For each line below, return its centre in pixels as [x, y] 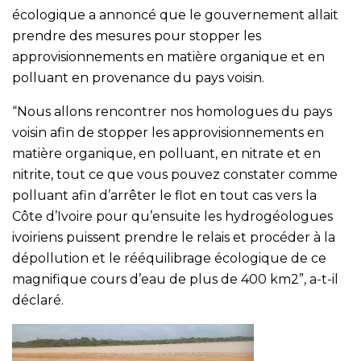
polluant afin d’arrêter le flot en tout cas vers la [164, 195]
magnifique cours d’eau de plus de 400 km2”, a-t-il [175, 279]
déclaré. [38, 300]
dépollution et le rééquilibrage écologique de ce [169, 258]
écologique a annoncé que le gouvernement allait [175, 15]
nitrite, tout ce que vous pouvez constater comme [175, 174]
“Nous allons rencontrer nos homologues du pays [172, 111]
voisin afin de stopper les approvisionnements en [168, 132]
